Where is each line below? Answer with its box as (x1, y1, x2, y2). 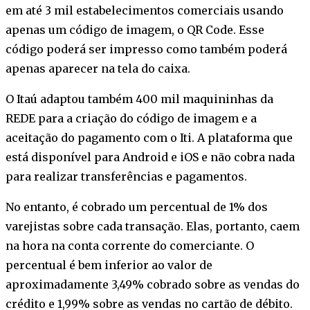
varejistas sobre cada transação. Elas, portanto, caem (6, 219, 300, 233)
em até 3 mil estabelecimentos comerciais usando (6, 3, 284, 17)
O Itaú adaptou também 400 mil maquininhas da (6, 91, 273, 106)
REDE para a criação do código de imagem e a (6, 111, 257, 125)
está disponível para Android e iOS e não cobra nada (6, 149, 295, 164)
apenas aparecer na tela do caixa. (6, 61, 190, 75)
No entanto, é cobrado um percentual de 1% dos (6, 199, 268, 214)
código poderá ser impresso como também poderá (6, 42, 287, 56)
